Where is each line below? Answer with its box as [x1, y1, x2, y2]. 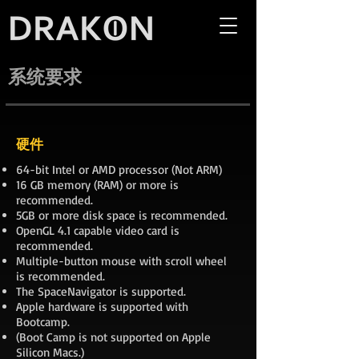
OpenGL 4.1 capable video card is [16, 223, 179, 238]
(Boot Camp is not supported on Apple [16, 329, 211, 345]
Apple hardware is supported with [16, 299, 188, 314]
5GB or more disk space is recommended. [16, 208, 228, 223]
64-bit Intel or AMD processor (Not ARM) [16, 162, 222, 177]
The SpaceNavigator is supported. [16, 284, 186, 299]
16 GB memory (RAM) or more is [16, 177, 179, 192]
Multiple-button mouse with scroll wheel [16, 253, 227, 268]
